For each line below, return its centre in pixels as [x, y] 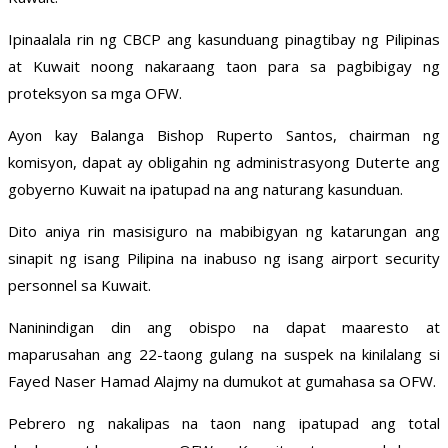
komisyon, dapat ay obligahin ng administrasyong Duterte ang [224, 162]
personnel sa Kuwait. [79, 285]
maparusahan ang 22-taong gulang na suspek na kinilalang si [224, 354]
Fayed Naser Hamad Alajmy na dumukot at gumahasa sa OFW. [222, 381]
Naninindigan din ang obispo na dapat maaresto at [224, 327]
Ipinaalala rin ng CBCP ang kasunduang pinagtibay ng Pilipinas [224, 39]
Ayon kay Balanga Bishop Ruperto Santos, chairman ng [224, 135]
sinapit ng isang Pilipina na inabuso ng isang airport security [224, 258]
